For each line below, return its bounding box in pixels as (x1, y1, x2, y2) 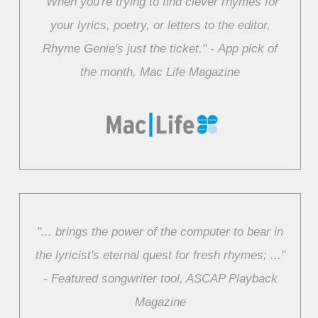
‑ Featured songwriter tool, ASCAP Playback (43, 272, 278, 286)
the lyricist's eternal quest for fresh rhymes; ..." (35, 248, 285, 263)
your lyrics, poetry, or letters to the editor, (50, 18, 270, 33)
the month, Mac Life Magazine (80, 65, 241, 79)
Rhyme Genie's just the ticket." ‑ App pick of (43, 42, 278, 56)
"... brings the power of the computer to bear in (37, 225, 284, 239)
